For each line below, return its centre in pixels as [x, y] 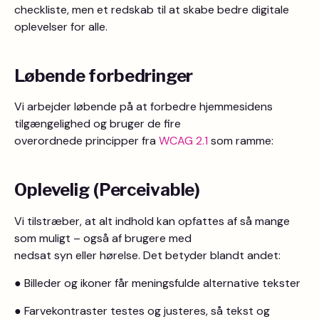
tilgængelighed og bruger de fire [98, 124]
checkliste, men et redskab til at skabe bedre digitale [152, 10]
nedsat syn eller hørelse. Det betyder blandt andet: [147, 255]
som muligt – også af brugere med [103, 238]
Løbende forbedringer [104, 76]
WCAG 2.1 [185, 141]
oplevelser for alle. [61, 27]
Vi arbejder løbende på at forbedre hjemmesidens [143, 106]
